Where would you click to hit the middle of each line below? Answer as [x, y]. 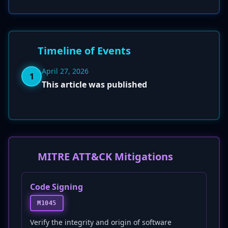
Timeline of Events [84, 51]
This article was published [94, 84]
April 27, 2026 [65, 71]
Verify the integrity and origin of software [101, 222]
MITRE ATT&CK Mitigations [105, 156]
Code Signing [56, 187]
